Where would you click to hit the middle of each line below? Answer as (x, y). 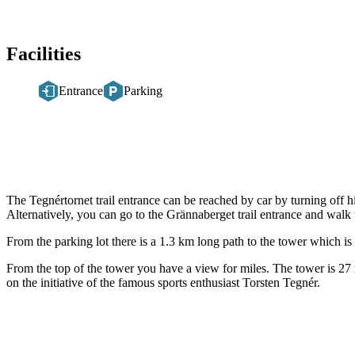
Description (53, 190)
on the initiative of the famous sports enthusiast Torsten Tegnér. (163, 282)
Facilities (44, 53)
